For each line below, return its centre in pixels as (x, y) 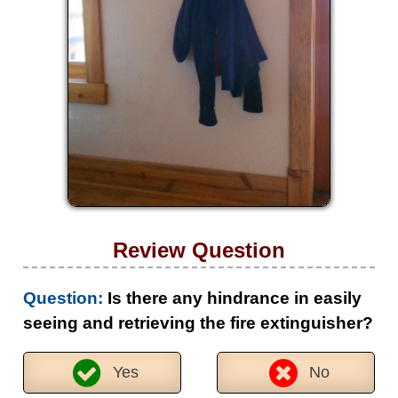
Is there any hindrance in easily (232, 298)
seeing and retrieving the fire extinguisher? (198, 322)
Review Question (199, 250)
